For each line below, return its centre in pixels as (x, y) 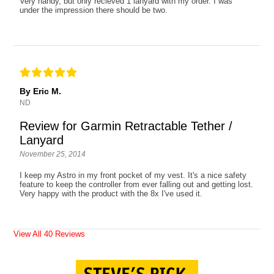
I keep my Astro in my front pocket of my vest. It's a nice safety (133, 175)
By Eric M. (41, 91)
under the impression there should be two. (94, 10)
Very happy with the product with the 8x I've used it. (111, 193)
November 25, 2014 (53, 154)
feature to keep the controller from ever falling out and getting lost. (137, 184)
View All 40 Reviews (50, 234)
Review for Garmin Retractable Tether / (126, 126)
